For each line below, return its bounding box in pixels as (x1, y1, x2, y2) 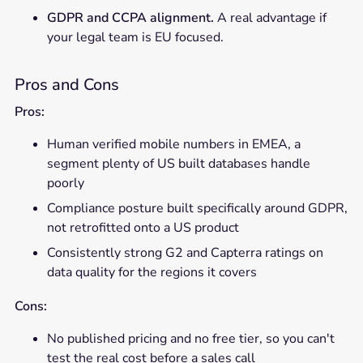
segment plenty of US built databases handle (46, 154, 310, 173)
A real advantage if (213, 8, 327, 27)
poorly (46, 173, 84, 192)
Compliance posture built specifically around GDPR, (46, 199, 348, 217)
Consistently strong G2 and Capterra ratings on (46, 243, 323, 262)
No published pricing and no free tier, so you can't (46, 329, 335, 348)
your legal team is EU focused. (46, 28, 224, 46)
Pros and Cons (14, 73, 119, 96)
